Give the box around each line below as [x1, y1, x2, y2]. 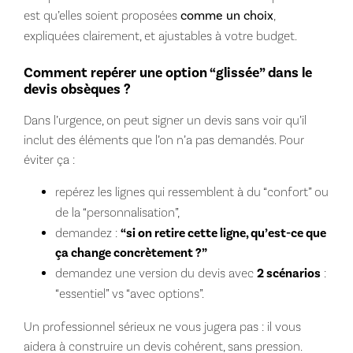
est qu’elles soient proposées [23, 7, 180, 23]
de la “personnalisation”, [54, 204, 180, 220]
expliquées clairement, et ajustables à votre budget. [23, 28, 297, 43]
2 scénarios [256, 265, 321, 281]
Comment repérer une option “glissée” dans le [23, 63, 312, 82]
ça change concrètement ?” [54, 244, 207, 261]
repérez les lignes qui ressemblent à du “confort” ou [54, 184, 329, 199]
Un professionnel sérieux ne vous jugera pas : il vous [23, 318, 301, 334]
